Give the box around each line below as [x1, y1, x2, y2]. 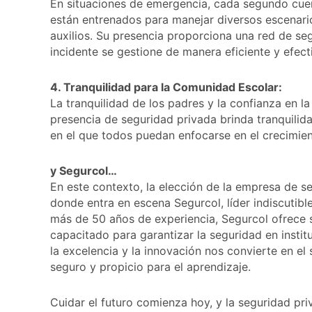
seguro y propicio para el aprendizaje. [50, 259, 251, 274]
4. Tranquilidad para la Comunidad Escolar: [50, 79, 282, 94]
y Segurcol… [50, 163, 117, 178]
